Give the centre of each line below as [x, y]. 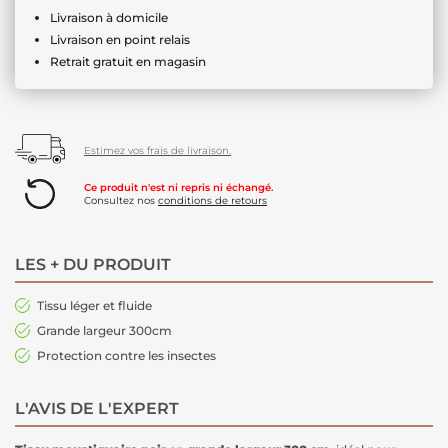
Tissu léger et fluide [94, 305]
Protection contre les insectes [126, 355]
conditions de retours [212, 200]
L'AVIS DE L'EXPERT [97, 408]
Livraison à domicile [109, 17]
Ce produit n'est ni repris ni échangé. [178, 187]
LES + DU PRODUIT [93, 264]
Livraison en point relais [120, 39]
